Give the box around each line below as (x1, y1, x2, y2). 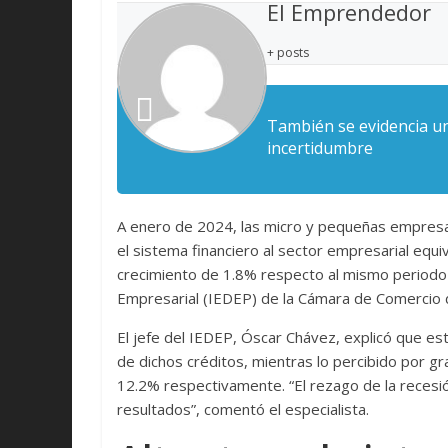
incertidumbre (267, 137, 373, 160)
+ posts (267, 44, 309, 62)
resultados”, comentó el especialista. (117, 399, 369, 420)
